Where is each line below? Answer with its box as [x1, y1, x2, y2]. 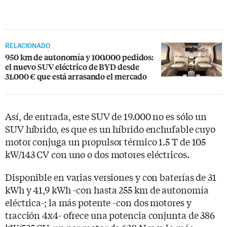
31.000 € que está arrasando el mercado [5, 70, 147, 82]
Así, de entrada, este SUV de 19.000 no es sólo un [5, 109, 207, 123]
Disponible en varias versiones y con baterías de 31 [5, 170, 216, 183]
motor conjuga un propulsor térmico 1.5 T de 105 [5, 134, 206, 148]
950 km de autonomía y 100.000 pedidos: [5, 51, 154, 63]
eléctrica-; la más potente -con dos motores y [5, 195, 192, 209]
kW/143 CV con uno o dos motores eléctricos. [5, 147, 190, 161]
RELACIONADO [5, 42, 50, 50]
